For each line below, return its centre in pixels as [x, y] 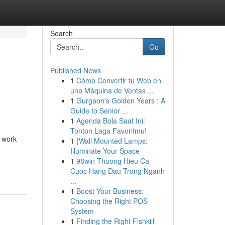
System [82, 211]
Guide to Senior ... [99, 110]
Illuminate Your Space [105, 151]
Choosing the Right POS [109, 201]
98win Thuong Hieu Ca [113, 161]
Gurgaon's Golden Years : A [121, 100]
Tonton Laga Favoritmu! [108, 131]
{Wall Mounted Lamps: [112, 141]
